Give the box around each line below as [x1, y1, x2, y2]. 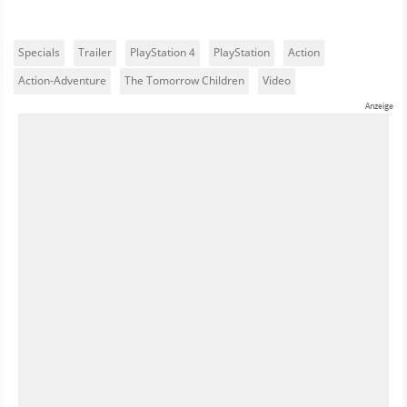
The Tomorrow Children [124, 72, 244, 88]
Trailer [78, 44, 112, 60]
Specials [18, 44, 60, 60]
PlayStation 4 [130, 44, 195, 60]
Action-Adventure [18, 72, 106, 88]
